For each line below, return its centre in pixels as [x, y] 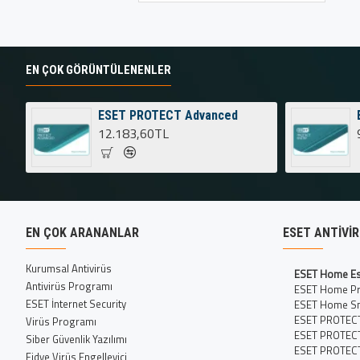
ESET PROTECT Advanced [168, 115]
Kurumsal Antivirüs [69, 269]
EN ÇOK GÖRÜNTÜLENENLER [98, 70]
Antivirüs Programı [69, 286]
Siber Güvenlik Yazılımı [76, 340]
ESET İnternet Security [76, 304]
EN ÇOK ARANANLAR [82, 233]
